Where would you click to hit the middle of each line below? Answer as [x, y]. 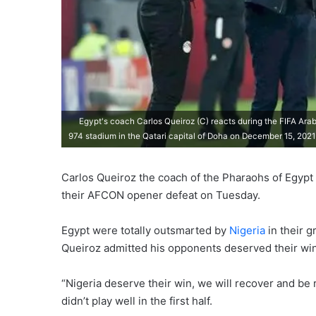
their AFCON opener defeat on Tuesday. [161, 195]
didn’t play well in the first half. [137, 300]
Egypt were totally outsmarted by [145, 230]
